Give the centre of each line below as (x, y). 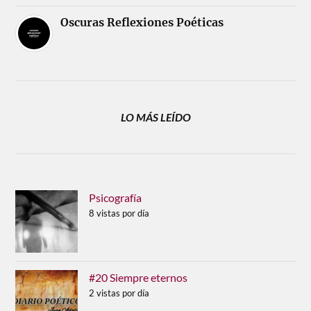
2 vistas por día (119, 293)
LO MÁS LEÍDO (155, 117)
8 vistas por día (119, 213)
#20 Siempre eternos (138, 278)
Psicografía (116, 198)
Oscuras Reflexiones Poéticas (142, 23)
